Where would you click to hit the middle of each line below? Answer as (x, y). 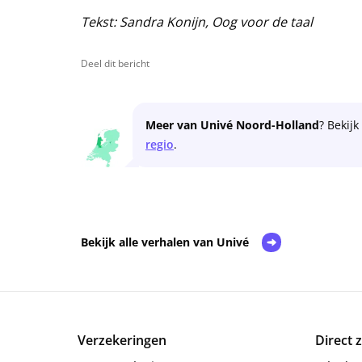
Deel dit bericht (115, 64)
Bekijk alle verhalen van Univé (165, 242)
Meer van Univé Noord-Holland (232, 125)
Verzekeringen (122, 341)
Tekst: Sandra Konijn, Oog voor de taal (197, 22)
